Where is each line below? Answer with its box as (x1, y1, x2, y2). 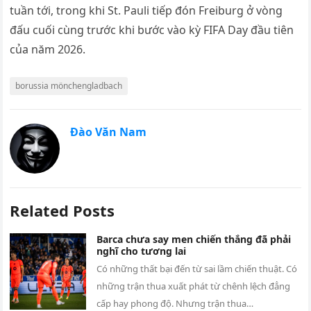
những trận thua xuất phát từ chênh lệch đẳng (96, 280, 291, 293)
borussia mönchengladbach (15, 80, 123, 92)
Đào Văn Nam (70, 124, 147, 140)
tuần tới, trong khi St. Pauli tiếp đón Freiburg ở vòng (10, 3, 283, 19)
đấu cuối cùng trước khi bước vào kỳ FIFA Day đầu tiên (10, 22, 294, 38)
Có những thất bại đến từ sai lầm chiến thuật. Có (96, 262, 298, 276)
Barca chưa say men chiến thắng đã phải (96, 233, 292, 246)
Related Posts (10, 200, 115, 221)
